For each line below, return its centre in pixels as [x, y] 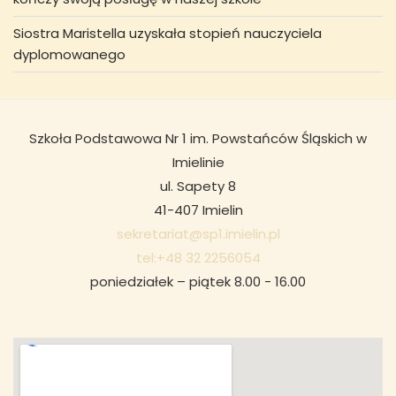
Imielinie [198, 163]
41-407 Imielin [198, 210]
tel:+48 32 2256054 [198, 258]
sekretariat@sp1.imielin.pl [198, 234]
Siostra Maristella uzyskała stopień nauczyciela [168, 33]
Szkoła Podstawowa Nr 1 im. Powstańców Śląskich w [198, 139]
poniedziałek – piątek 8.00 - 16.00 [198, 282]
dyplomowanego [69, 54]
